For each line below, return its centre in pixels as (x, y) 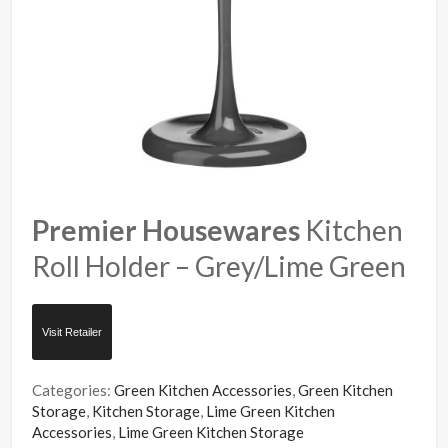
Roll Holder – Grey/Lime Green (219, 265)
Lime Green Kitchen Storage (211, 431)
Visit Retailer (72, 331)
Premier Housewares (166, 229)
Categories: (73, 389)
